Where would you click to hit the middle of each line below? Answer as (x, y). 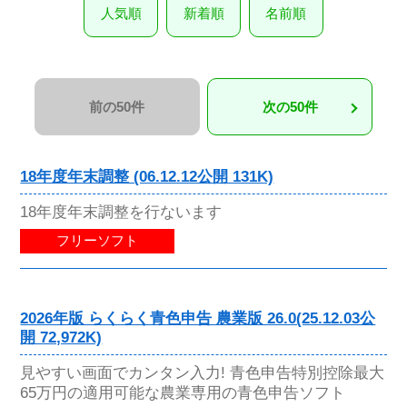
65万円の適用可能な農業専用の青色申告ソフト (183, 393)
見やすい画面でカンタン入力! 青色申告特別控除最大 (203, 373)
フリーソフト (98, 241)
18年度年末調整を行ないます (121, 211)
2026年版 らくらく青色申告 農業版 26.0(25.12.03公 (198, 319)
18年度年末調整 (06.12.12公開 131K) (147, 176)
